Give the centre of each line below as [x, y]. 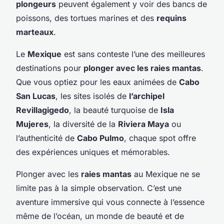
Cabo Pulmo [100, 138]
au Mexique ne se [166, 174]
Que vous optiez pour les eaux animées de [97, 82]
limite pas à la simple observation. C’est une [99, 188]
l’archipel [147, 96]
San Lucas [36, 96]
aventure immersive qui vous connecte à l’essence [110, 202]
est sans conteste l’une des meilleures [133, 54]
